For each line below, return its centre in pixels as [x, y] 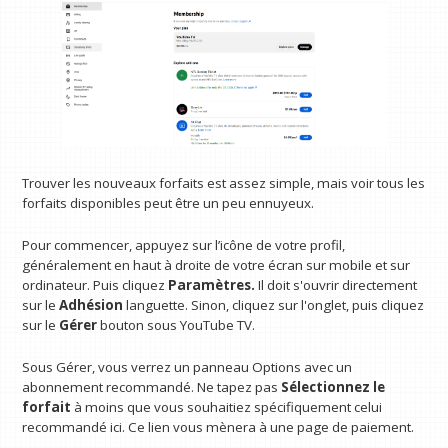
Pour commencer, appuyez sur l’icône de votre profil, [184, 245]
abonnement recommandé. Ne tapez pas [152, 386]
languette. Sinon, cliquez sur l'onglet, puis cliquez [274, 305]
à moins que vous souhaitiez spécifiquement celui [227, 406]
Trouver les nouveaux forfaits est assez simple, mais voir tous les [224, 183]
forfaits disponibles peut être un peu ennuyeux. [168, 203]
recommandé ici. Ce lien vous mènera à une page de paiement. [218, 426]
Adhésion [91, 305]
